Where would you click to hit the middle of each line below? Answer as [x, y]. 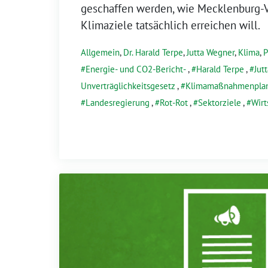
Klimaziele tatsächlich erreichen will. [170, 25]
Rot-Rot [174, 102]
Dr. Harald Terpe [153, 52]
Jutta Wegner [211, 52]
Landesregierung [118, 102]
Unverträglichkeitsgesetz [128, 86]
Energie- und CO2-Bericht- [136, 69]
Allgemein [100, 52]
